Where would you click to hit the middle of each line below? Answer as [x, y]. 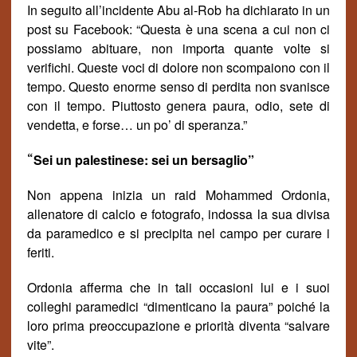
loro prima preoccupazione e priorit [127, 326]
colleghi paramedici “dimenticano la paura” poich [167, 306]
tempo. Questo [68, 86]
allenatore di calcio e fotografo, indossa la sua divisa [178, 214]
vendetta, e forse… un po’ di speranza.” [137, 125]
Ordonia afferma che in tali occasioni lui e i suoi [178, 287]
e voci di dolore [155, 67]
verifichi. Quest [69, 67]
